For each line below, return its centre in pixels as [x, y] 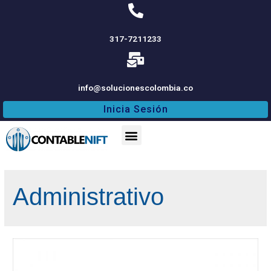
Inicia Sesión [135, 109]
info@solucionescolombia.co [135, 88]
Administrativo [89, 197]
